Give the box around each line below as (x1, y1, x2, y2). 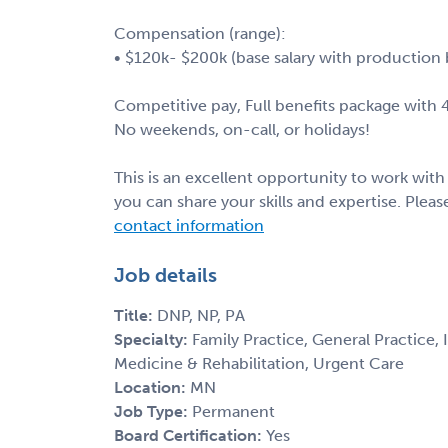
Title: (114, 305, 157, 325)
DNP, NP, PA (157, 305, 245, 325)
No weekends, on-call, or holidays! (114, 119, 370, 139)
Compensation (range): (114, 23, 286, 43)
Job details (114, 262, 217, 287)
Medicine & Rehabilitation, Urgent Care (114, 353, 404, 373)
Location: (114, 377, 190, 397)
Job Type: (114, 401, 192, 421)
